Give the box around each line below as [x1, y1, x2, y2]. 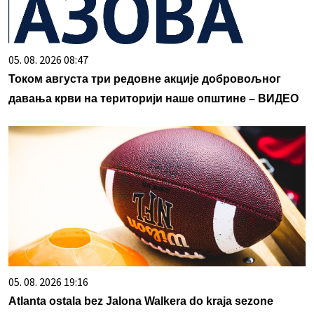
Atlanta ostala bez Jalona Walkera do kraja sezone [8, 295, 273, 308]
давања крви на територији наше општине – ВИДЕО [8, 93, 299, 105]
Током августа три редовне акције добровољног [8, 73, 281, 86]
